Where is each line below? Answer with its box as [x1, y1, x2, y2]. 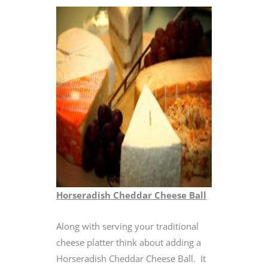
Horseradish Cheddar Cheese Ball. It [56, 252, 206, 265]
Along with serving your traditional [56, 220, 199, 233]
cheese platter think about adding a [56, 236, 201, 249]
